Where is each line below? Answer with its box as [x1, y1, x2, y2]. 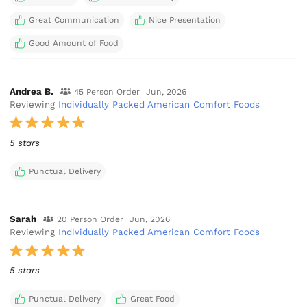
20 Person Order [56, 214, 123, 225]
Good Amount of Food [28, 38, 119, 49]
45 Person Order [73, 86, 140, 97]
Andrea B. [10, 86, 54, 97]
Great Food [130, 293, 175, 304]
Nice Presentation [148, 15, 221, 25]
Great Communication [28, 15, 119, 25]
